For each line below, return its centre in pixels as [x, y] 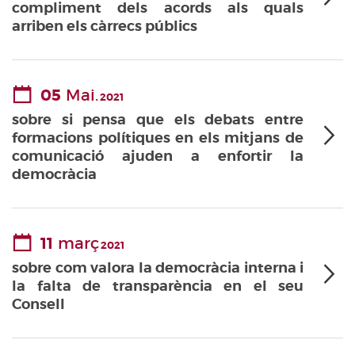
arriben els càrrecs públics [105, 26]
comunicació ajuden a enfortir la [158, 156]
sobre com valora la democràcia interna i [158, 268]
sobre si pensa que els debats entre [158, 120]
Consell [38, 304]
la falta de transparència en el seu [158, 286]
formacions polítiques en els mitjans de [158, 138]
